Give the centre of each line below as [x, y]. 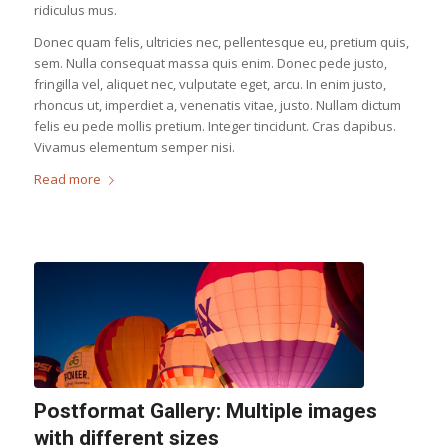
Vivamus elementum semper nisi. [134, 146]
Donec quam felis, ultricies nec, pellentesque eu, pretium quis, [221, 41]
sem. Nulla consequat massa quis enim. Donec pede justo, [210, 62]
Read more [67, 178]
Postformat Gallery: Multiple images [205, 410]
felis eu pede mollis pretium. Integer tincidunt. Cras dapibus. [214, 125]
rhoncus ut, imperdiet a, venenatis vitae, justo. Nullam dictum [217, 104]
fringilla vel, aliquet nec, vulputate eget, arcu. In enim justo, [209, 83]
